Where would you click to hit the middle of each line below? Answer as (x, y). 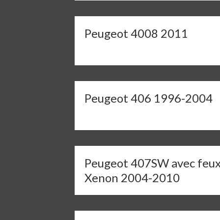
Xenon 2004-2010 (132, 178)
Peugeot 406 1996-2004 (149, 98)
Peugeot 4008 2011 (136, 33)
